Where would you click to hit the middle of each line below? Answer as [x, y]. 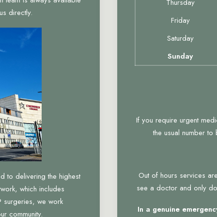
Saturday [180, 38]
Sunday [180, 56]
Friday [180, 20]
